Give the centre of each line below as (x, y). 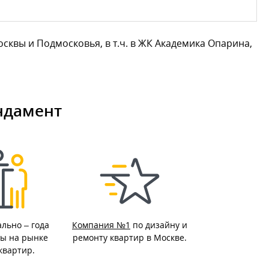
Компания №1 (101, 225)
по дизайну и (159, 225)
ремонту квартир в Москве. (130, 237)
